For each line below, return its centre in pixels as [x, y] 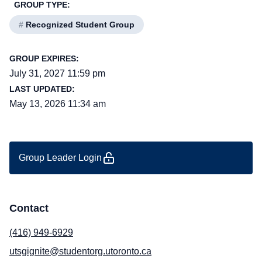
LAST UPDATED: [42, 89]
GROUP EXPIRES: [44, 58]
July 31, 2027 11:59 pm [57, 73]
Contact [29, 208]
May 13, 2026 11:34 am [58, 104]
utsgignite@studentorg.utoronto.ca [80, 251]
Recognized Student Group [79, 25]
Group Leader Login [60, 158]
